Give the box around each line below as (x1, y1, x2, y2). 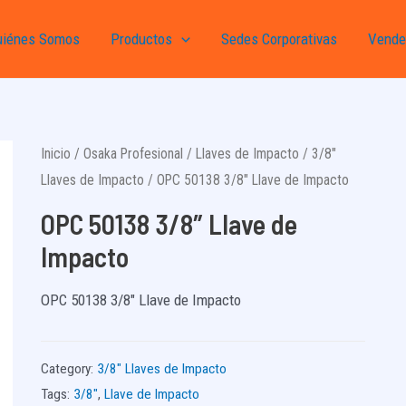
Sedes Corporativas (221, 30, 337, 48)
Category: (40, 360, 97, 377)
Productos (110, 30, 172, 48)
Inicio (40, 145, 71, 162)
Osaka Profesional (82, 145, 183, 162)
